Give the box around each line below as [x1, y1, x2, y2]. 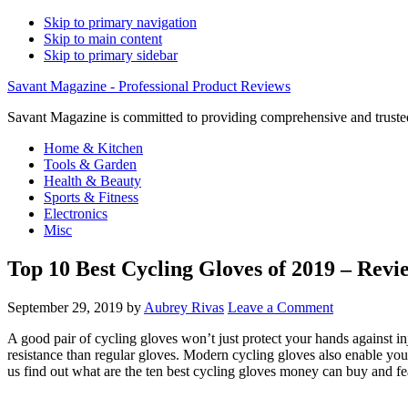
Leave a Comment [228, 299, 333, 315]
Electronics [44, 206, 107, 221]
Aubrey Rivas [144, 299, 224, 315]
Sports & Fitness [44, 189, 138, 205]
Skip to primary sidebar [44, 47, 178, 63]
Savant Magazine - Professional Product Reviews [7, 78, 291, 94]
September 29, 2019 [7, 299, 123, 315]
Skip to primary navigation [44, 15, 197, 30]
